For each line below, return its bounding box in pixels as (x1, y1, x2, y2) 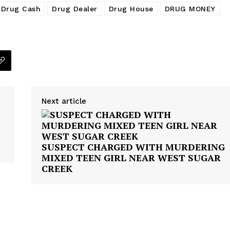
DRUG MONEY (164, 5, 216, 13)
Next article (41, 97, 86, 106)
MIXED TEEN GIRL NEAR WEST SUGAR (41, 151, 221, 164)
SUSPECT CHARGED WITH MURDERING (41, 141, 225, 154)
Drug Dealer (52, 5, 98, 13)
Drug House (108, 5, 154, 13)
